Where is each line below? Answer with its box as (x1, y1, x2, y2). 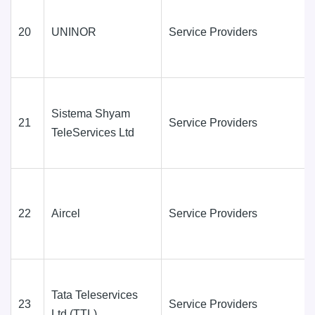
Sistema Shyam (51, 107, 130, 120)
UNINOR (51, 25, 96, 38)
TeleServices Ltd (51, 126, 134, 139)
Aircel (51, 207, 80, 219)
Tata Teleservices (51, 288, 138, 301)
